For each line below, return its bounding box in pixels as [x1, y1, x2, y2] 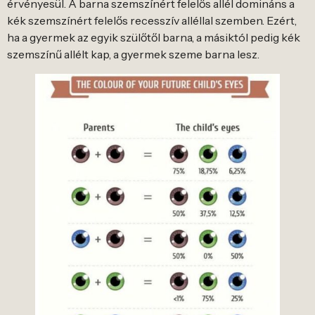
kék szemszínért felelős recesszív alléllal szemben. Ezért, [7, 13, 297, 28]
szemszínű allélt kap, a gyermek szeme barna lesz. [7, 47, 259, 62]
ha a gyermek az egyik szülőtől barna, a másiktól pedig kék [7, 30, 300, 45]
